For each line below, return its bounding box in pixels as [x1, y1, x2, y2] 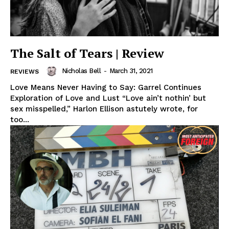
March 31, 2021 [109, 67, 153, 75]
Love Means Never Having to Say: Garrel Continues [10, 82, 201, 92]
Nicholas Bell [61, 67, 101, 75]
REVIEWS [10, 67, 39, 75]
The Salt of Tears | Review [10, 44, 164, 61]
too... [10, 114, 29, 124]
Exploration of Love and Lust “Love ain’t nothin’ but [10, 93, 206, 103]
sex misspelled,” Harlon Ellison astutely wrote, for [10, 104, 198, 113]
